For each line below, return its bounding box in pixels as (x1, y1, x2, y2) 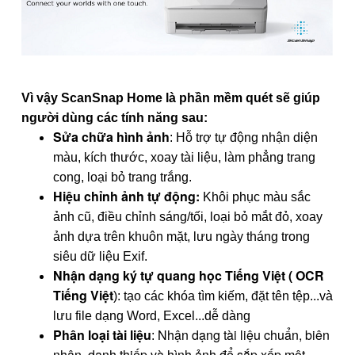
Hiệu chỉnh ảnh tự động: (53, 186, 200, 205)
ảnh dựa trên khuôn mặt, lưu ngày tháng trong (53, 229, 310, 243)
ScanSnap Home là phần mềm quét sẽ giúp (61, 90, 320, 105)
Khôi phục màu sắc (200, 189, 311, 204)
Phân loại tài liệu (53, 325, 151, 344)
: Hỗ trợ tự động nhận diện (170, 130, 318, 144)
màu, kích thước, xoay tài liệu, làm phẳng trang (53, 150, 315, 164)
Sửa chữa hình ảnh (53, 127, 170, 146)
